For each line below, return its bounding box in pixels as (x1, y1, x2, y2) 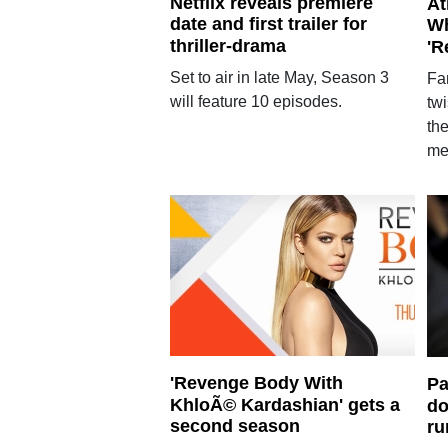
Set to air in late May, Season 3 (169, 69, 389, 86)
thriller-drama (169, 36, 286, 56)
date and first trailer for (169, 14, 367, 35)
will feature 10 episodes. (169, 93, 342, 110)
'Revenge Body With (169, 372, 343, 393)
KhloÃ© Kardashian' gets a (169, 394, 400, 415)
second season (169, 416, 300, 437)
